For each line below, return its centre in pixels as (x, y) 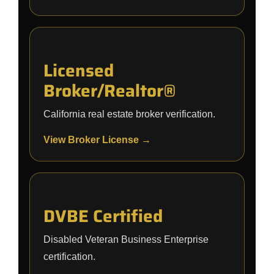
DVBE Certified (103, 216)
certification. (69, 257)
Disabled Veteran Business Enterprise (126, 239)
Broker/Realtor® (110, 91)
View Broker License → (97, 140)
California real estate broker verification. (129, 114)
